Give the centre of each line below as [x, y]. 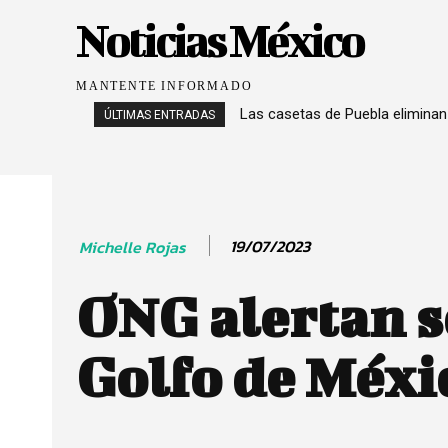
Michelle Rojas [132, 246]
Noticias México [219, 40]
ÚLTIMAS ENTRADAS [159, 115]
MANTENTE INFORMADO [164, 86]
